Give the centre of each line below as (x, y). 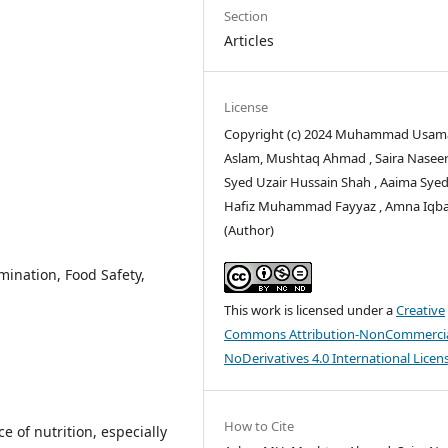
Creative (421, 310)
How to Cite (259, 426)
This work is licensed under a (310, 310)
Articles (249, 40)
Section (246, 15)
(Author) (249, 230)
